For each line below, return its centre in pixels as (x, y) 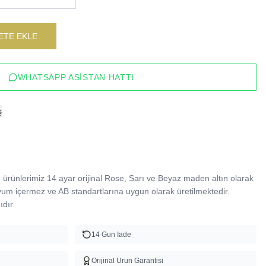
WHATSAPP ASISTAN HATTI (76, 77)
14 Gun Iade (111, 235)
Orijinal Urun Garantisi (127, 261)
